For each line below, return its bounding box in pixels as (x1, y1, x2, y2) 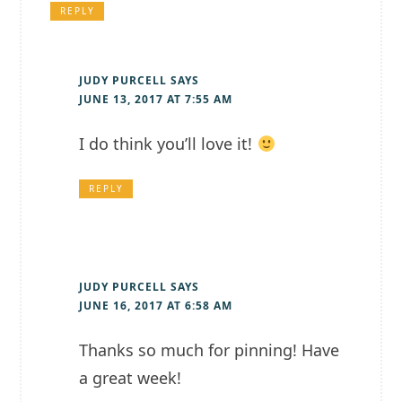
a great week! (79, 367, 182, 389)
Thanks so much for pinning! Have (79, 339, 340, 362)
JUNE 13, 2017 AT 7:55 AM (79, 92, 233, 108)
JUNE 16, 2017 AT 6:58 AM (79, 298, 233, 314)
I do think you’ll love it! (79, 133, 258, 155)
